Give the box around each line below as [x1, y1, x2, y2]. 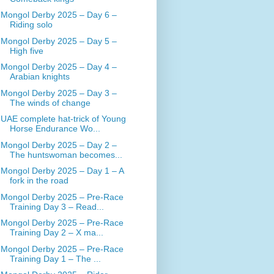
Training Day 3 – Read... [9, 201, 104, 212]
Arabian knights [9, 72, 70, 82]
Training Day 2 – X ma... [9, 228, 103, 238]
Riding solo [9, 20, 53, 30]
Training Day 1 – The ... [9, 253, 101, 264]
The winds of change [9, 97, 91, 108]
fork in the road [9, 176, 68, 186]
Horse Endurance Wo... [9, 124, 100, 134]
